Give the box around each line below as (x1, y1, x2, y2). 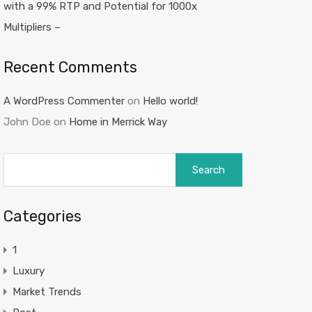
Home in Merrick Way (68, 116, 167, 128)
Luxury (12, 265, 45, 277)
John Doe (3, 116, 51, 128)
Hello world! (142, 95, 198, 107)
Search (174, 153, 208, 165)
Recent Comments (3, 58, 137, 77)
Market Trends (12, 286, 81, 298)
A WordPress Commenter (3, 95, 125, 107)
